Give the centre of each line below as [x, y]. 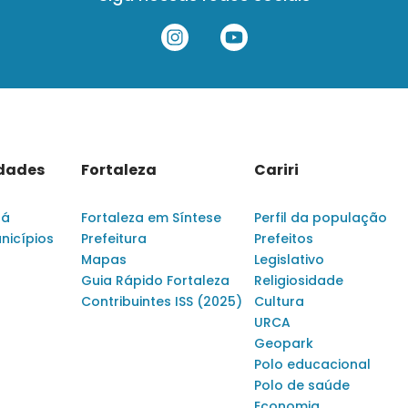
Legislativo [289, 260]
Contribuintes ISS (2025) [162, 301]
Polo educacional [312, 364]
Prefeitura [114, 239]
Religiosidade [299, 280]
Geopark [284, 343]
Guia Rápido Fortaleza [155, 280]
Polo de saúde [302, 385]
